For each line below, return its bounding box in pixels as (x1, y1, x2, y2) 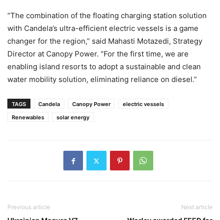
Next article (181, 203, 213, 211)
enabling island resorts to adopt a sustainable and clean (7, 62, 201, 72)
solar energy (56, 114, 89, 121)
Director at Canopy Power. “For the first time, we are (7, 49, 189, 59)
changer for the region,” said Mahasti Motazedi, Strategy (7, 36, 202, 46)
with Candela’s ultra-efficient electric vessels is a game (7, 24, 198, 33)
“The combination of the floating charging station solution (7, 11, 207, 21)
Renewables (12, 114, 44, 121)
